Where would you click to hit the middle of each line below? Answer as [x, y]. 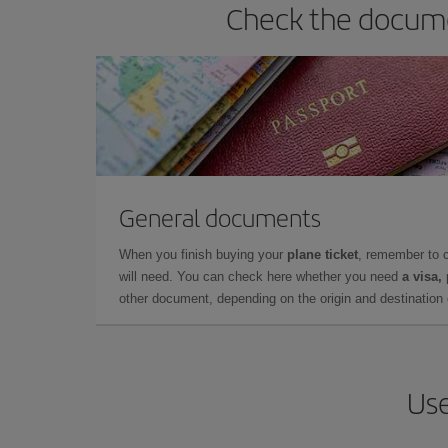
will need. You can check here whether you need [260, 276]
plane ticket [322, 254]
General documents [220, 217]
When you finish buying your [203, 254]
